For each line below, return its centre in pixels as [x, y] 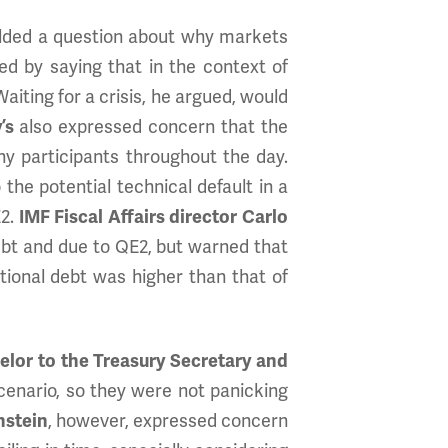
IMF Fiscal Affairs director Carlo [153, 217]
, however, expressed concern [168, 421]
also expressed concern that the [151, 127]
